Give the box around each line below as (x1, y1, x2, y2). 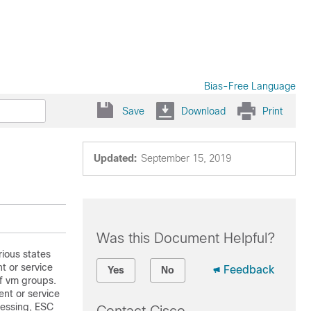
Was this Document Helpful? (96, 230, 275, 246)
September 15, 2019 (140, 153, 231, 164)
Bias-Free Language (204, 81, 296, 92)
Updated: (93, 153, 137, 164)
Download (181, 105, 226, 117)
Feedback (223, 264, 274, 276)
